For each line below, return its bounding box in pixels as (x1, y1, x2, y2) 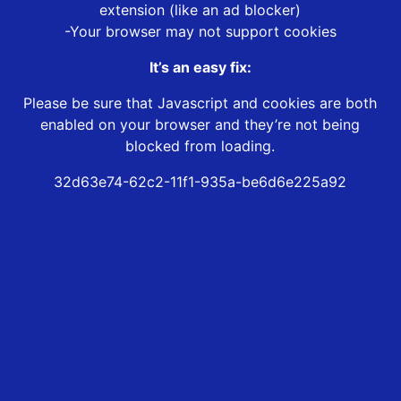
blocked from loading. (125, 137, 276, 156)
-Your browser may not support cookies (64, 22, 337, 41)
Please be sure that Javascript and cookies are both (23, 94, 378, 113)
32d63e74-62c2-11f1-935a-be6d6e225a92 (54, 173, 347, 192)
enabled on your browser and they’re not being (40, 115, 361, 134)
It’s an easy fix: (149, 58, 252, 77)
